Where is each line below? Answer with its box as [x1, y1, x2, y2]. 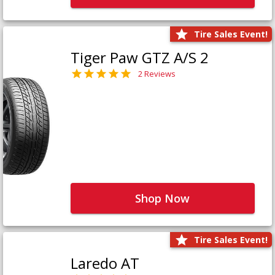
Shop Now [135, 190, 190, 206]
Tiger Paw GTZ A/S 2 [70, 47, 209, 68]
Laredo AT [70, 253, 139, 274]
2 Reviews [137, 68, 176, 79]
